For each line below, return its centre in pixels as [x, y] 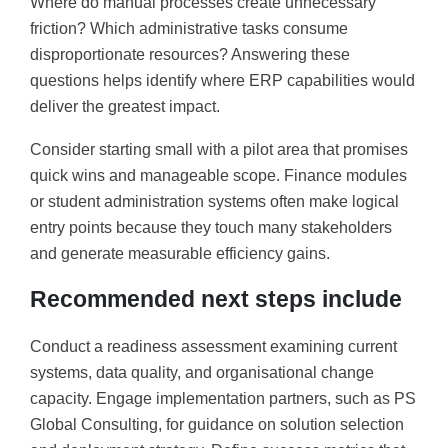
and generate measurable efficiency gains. [180, 254]
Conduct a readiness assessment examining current [213, 346]
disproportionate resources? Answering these [190, 54]
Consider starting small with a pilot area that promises [219, 150]
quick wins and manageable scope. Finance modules [218, 176]
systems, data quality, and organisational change [202, 372]
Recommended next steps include [216, 298]
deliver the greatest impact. [125, 106]
